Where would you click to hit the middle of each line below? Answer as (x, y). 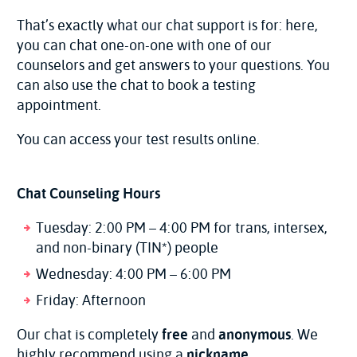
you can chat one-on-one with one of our (144, 45)
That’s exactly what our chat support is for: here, (167, 25)
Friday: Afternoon (91, 300)
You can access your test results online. (138, 139)
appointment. (59, 105)
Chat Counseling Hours (88, 193)
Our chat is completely (89, 334)
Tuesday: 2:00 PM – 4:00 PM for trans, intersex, (182, 228)
